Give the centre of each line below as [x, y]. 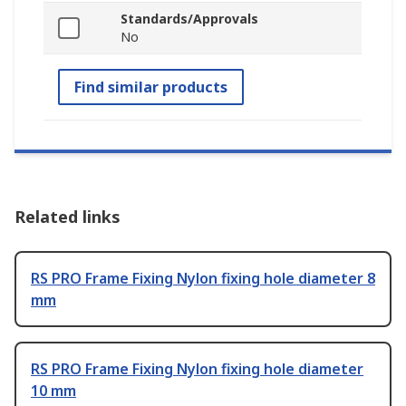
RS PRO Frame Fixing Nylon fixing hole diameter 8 [203, 278]
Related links [68, 216]
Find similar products [151, 87]
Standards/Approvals [189, 18]
